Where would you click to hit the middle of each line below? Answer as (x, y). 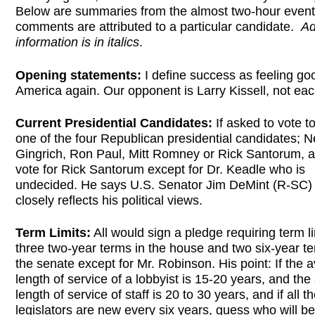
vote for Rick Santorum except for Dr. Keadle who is (160, 169)
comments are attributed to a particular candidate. (158, 27)
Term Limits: (53, 233)
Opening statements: (78, 75)
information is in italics (77, 43)
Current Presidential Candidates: (116, 123)
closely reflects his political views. (109, 200)
